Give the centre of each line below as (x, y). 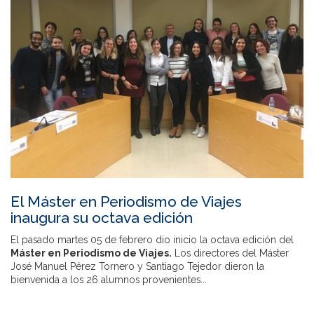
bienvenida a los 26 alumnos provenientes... (109, 280)
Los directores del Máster (230, 253)
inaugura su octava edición (102, 218)
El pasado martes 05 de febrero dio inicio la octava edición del (152, 240)
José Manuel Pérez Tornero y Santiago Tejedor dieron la (137, 267)
